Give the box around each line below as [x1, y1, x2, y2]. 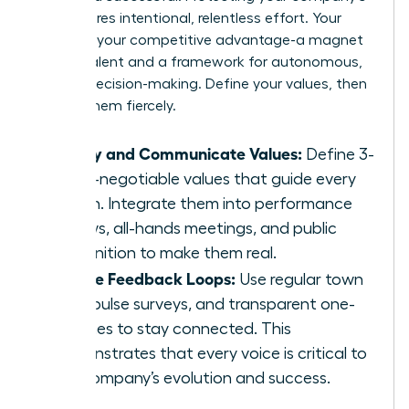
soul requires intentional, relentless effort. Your [34, 10, 341, 26]
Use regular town [236, 270, 363, 288]
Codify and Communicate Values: [52, 142, 302, 163]
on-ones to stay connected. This [52, 320, 291, 337]
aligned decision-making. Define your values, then [34, 76, 367, 91]
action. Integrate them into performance [52, 194, 352, 212]
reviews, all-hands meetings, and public [52, 219, 337, 236]
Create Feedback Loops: [52, 267, 236, 288]
